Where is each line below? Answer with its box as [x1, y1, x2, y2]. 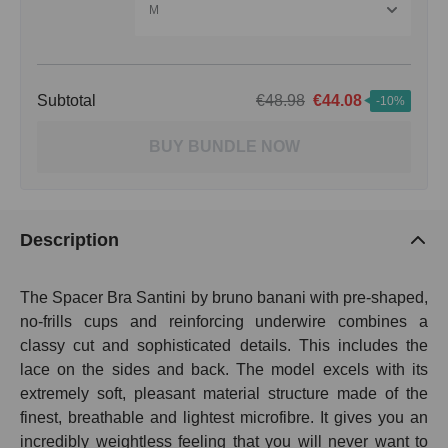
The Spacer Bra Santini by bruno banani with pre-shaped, [20, 289, 428, 307]
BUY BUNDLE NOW [148, 138, 300, 156]
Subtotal [37, 92, 96, 110]
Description [20, 230, 119, 251]
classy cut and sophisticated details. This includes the [20, 337, 428, 355]
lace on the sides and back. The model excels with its [20, 361, 428, 379]
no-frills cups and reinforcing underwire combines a [20, 313, 428, 331]
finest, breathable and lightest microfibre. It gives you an [20, 409, 428, 427]
